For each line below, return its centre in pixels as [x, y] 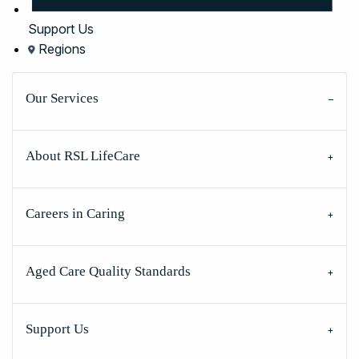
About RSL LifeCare [83, 155]
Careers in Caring [75, 213]
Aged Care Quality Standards [108, 271]
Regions [61, 48]
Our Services [62, 98]
